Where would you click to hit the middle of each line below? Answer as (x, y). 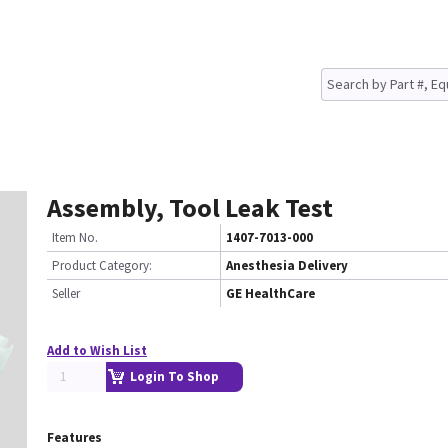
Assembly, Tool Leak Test (190, 207)
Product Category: (102, 265)
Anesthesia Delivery (287, 265)
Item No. (75, 237)
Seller (66, 293)
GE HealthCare (270, 293)
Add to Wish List (97, 350)
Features (74, 437)
